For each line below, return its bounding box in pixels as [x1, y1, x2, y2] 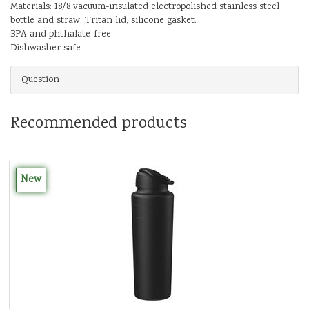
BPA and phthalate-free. [10, 27, 113, 41]
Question [21, 72, 59, 87]
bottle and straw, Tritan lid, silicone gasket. [10, 13, 197, 28]
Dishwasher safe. [10, 41, 83, 55]
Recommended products [10, 111, 187, 136]
